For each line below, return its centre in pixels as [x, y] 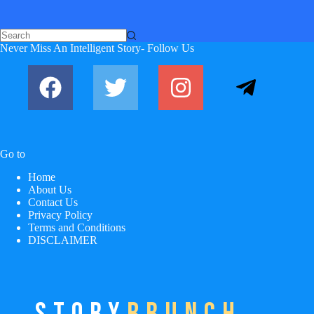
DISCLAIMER [63, 240]
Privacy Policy [60, 215]
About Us [50, 190]
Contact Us [53, 203]
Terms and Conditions [77, 228]
